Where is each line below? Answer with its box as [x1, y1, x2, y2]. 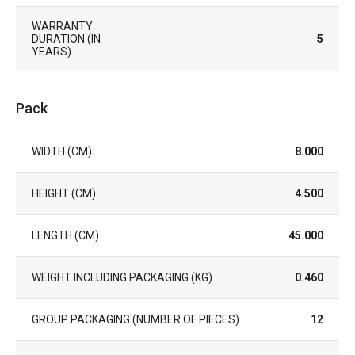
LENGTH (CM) [32, 228, 99, 242]
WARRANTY [32, 19, 93, 32]
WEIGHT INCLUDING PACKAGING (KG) [32, 270, 212, 284]
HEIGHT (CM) [32, 186, 96, 200]
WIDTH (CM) [32, 144, 92, 158]
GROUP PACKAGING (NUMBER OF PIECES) [32, 312, 239, 326]
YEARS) [32, 44, 71, 58]
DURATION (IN [32, 32, 101, 45]
